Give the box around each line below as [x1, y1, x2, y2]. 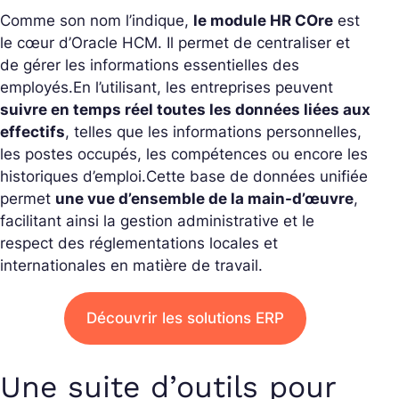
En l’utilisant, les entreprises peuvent [73, 78, 333, 96]
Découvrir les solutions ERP [86, 309, 284, 327]
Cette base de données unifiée [146, 167, 368, 185]
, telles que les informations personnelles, [65, 123, 362, 141]
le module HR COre [193, 12, 333, 29]
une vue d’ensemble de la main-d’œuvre [55, 190, 354, 208]
